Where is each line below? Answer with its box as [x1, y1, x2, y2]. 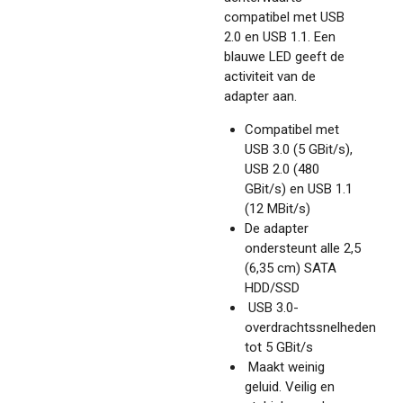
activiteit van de [224, 68, 316, 85]
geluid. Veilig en [244, 379, 335, 396]
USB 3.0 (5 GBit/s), [244, 141, 353, 158]
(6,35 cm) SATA [244, 260, 336, 277]
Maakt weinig [247, 359, 325, 376]
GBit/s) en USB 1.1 [244, 181, 353, 198]
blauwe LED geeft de [224, 49, 345, 66]
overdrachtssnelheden [244, 319, 376, 336]
